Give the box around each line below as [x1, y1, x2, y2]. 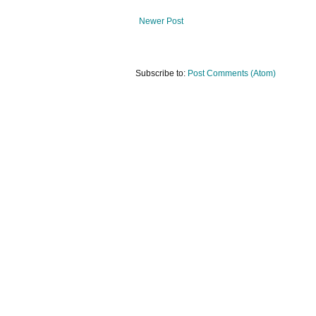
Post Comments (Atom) [188, 68, 276, 79]
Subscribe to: [135, 68, 188, 79]
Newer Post [139, 16, 183, 27]
